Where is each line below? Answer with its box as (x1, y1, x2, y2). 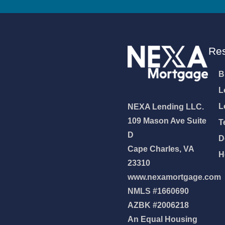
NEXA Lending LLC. (128, 102, 204, 111)
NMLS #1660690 (128, 187, 189, 196)
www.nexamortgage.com (128, 173, 221, 182)
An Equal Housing (128, 215, 197, 224)
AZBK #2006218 (128, 201, 189, 210)
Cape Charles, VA (128, 145, 194, 154)
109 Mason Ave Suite (128, 117, 206, 126)
